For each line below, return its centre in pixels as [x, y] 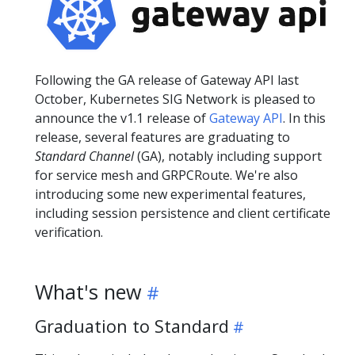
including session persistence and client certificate [183, 213]
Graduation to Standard [132, 326]
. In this [304, 118]
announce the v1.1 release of [122, 118]
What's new [88, 291]
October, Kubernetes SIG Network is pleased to [175, 99]
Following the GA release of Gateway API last [167, 80]
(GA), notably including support [228, 156]
